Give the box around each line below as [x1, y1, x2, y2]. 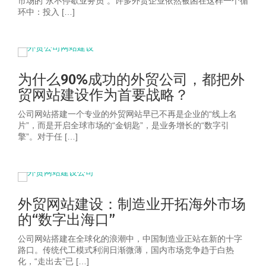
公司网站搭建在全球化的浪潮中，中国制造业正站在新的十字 [18, 234, 242, 243]
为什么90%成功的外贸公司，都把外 [18, 71, 245, 88]
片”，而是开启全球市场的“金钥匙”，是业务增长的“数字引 [18, 121, 229, 130]
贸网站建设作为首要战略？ [18, 87, 189, 103]
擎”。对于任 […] [18, 132, 78, 141]
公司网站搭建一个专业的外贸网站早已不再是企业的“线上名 [18, 109, 237, 119]
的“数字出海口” [18, 211, 115, 228]
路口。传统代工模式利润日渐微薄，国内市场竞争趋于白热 [18, 245, 234, 255]
